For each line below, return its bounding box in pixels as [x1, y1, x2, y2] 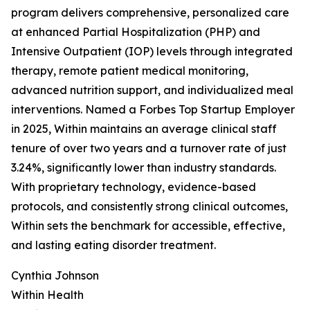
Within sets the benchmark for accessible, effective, [11, 219, 285, 232]
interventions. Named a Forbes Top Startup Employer [11, 102, 295, 116]
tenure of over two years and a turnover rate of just [11, 141, 286, 155]
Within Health [11, 288, 84, 302]
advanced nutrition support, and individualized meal [11, 83, 293, 97]
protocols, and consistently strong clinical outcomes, [11, 199, 288, 213]
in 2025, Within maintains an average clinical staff [11, 122, 277, 136]
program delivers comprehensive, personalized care [11, 6, 289, 19]
